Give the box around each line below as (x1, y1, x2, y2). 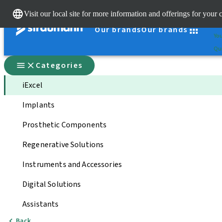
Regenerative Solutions (22, 139, 104, 150)
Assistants (22, 199, 59, 210)
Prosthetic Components (22, 119, 107, 130)
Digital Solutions (22, 179, 81, 190)
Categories (36, 60, 83, 71)
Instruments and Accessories (22, 159, 122, 170)
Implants (22, 100, 55, 111)
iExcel (22, 80, 43, 91)
